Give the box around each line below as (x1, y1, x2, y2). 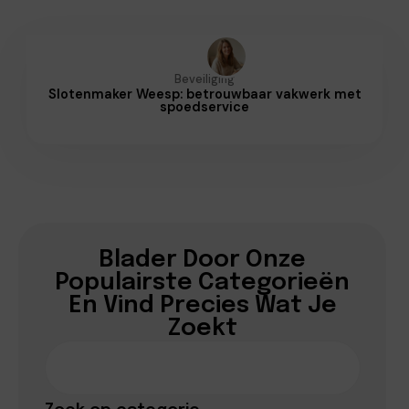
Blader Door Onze (99, 247, 307, 272)
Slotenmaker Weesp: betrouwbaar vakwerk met (47, 85, 362, 102)
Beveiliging (174, 71, 235, 87)
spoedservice (160, 98, 249, 115)
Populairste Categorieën (55, 270, 351, 295)
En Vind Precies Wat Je (68, 293, 337, 318)
